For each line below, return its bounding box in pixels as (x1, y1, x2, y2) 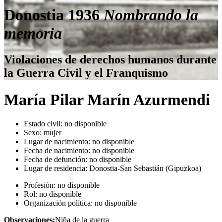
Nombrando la (104, 5, 198, 24)
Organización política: (24, 199, 93, 208)
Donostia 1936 (4, 5, 104, 24)
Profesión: (24, 181, 55, 190)
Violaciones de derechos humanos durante (4, 53, 217, 66)
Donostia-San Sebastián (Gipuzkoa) (89, 164, 201, 173)
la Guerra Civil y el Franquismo (4, 66, 168, 80)
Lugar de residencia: (24, 164, 87, 173)
